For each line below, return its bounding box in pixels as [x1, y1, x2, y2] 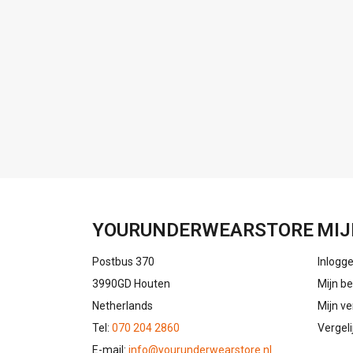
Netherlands [92, 299, 153, 312]
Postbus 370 [92, 255, 154, 268]
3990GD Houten [92, 277, 170, 290]
